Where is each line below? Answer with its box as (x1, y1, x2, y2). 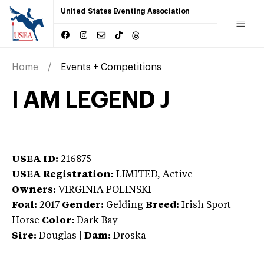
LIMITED (116, 170, 157, 180)
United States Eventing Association (61, 8, 190, 15)
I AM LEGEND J (12, 88, 170, 112)
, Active (157, 170, 193, 180)
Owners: (12, 185, 56, 195)
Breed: (146, 200, 179, 210)
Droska (113, 231, 146, 241)
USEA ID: (12, 154, 58, 164)
